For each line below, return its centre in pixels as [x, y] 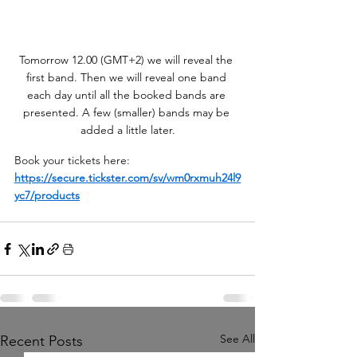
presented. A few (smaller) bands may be [127, 113]
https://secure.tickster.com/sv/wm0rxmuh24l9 [127, 178]
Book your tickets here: [74, 161]
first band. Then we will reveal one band [127, 78]
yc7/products [47, 196]
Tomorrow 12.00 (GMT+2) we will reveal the [127, 60]
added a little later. [127, 130]
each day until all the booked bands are [127, 95]
